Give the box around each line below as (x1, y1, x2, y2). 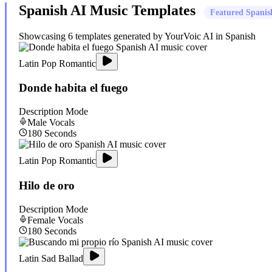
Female (27, 214, 55, 225)
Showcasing (19, 30, 68, 41)
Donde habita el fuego (19, 81, 128, 95)
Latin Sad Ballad (19, 253, 83, 263)
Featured (209, 7, 246, 17)
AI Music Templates (67, 2, 199, 18)
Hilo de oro (19, 178, 75, 192)
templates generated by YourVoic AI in (73, 30, 225, 41)
